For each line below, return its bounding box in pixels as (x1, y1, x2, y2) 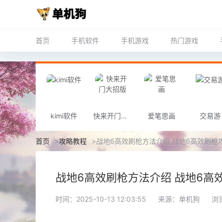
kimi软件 (51, 111, 78, 120)
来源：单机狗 (158, 195, 200, 203)
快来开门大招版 (121, 111, 127, 120)
